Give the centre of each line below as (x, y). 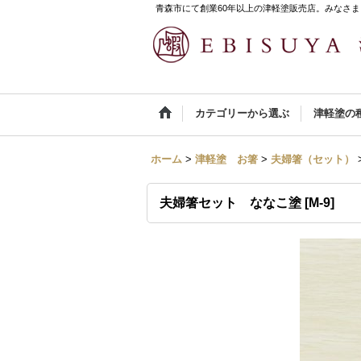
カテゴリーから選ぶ (242, 113)
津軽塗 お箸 (226, 159)
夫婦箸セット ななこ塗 (230, 203)
